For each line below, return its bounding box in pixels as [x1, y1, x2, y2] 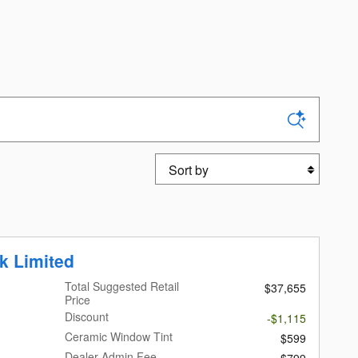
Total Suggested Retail [65, 277, 180, 294]
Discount [65, 308, 109, 324]
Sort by [154, 153, 198, 171]
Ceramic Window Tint [65, 328, 173, 344]
